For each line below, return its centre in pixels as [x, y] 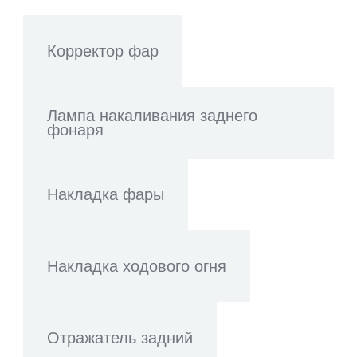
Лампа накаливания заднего [152, 116]
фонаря [75, 130]
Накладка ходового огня [137, 266]
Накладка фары [106, 194]
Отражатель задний [120, 338]
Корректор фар [103, 51]
